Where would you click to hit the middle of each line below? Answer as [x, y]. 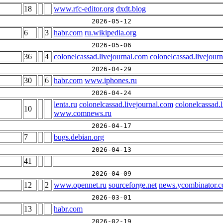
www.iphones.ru [111, 80]
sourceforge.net [133, 185]
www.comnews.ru [83, 113]
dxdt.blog [131, 9]
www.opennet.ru [80, 185]
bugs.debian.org [79, 137]
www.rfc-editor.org [84, 9]
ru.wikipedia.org [111, 33]
